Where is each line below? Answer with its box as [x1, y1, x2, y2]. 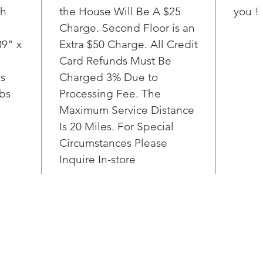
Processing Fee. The [59, 87, 161, 100]
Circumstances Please [59, 136, 167, 150]
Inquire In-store [59, 153, 136, 166]
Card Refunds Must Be [59, 54, 171, 68]
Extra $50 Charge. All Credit [59, 38, 198, 51]
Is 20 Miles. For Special [59, 120, 174, 133]
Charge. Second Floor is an [59, 21, 195, 35]
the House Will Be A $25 [59, 5, 181, 18]
